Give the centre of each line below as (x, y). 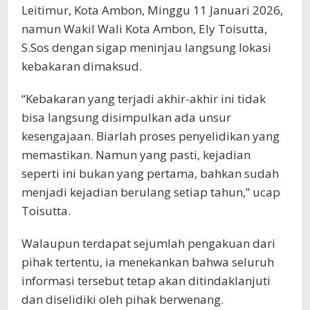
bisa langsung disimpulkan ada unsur (126, 117)
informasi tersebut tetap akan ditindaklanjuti (146, 280)
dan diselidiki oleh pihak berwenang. (122, 299)
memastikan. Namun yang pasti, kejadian (136, 154)
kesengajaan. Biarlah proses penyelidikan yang (151, 136)
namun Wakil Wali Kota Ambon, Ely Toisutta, (144, 28)
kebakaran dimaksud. (82, 66)
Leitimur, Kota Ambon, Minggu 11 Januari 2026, (152, 10)
